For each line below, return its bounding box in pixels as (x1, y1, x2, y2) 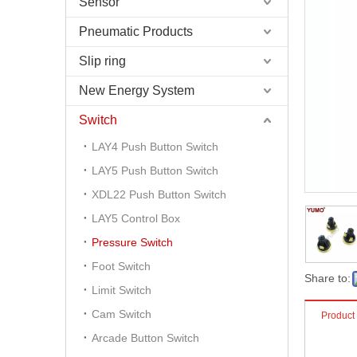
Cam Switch (92, 308, 151, 320)
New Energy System (79, 84, 194, 97)
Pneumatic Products (79, 25, 193, 38)
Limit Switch (92, 284, 151, 296)
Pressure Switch (92, 236, 173, 249)
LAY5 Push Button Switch (92, 164, 218, 177)
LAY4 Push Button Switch (92, 140, 218, 153)
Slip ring (79, 54, 126, 68)
